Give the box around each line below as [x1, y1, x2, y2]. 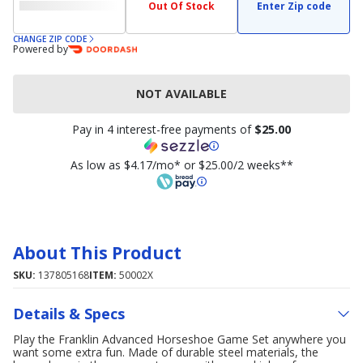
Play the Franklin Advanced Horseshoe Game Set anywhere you [13, 331, 346, 347]
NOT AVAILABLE [136, 86, 227, 101]
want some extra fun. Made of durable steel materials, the [13, 344, 318, 360]
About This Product [13, 241, 181, 264]
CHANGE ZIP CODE [13, 33, 87, 45]
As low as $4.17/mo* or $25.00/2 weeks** [70, 157, 293, 173]
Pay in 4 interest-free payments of [72, 122, 254, 137]
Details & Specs [13, 303, 125, 323]
